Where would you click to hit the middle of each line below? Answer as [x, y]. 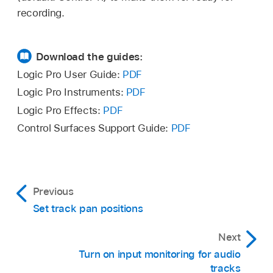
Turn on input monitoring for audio [159, 254]
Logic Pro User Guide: [70, 75]
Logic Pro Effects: [60, 110]
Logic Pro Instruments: [72, 92]
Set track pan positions [88, 209]
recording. [41, 12]
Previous [53, 192]
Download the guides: [89, 56]
